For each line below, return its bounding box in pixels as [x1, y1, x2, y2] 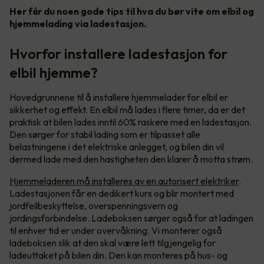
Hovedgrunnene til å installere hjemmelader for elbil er [9, 91, 228, 104]
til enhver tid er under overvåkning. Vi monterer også [9, 225, 222, 237]
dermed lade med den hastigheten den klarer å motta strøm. [9, 153, 253, 166]
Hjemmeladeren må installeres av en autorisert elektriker [9, 175, 239, 187]
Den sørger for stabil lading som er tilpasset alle [9, 128, 200, 141]
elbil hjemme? [9, 64, 98, 82]
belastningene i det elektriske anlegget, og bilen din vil [9, 141, 224, 153]
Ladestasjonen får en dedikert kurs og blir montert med [9, 187, 234, 200]
